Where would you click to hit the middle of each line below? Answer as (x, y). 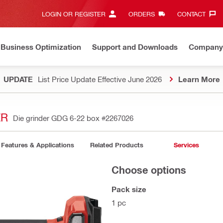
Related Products (116, 145)
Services (186, 145)
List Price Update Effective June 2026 (100, 79)
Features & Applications (38, 145)
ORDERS (141, 14)
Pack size (129, 189)
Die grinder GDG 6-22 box (57, 118)
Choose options (149, 170)
